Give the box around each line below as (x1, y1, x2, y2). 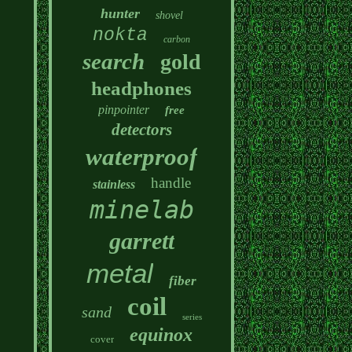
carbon (163, 34, 191, 45)
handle (150, 174, 191, 191)
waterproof (86, 143, 198, 170)
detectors (111, 120, 172, 139)
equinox (130, 324, 193, 345)
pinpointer (98, 103, 150, 116)
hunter (100, 5, 140, 21)
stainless (92, 178, 135, 191)
